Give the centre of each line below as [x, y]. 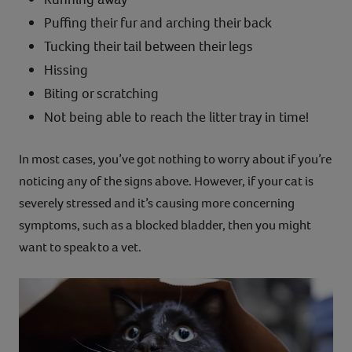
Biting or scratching [101, 93]
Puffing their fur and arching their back [158, 22]
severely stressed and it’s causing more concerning [157, 203]
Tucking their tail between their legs [148, 46]
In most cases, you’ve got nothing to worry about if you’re [175, 159]
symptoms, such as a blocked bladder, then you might [165, 225]
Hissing [66, 70]
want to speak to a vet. [80, 247]
